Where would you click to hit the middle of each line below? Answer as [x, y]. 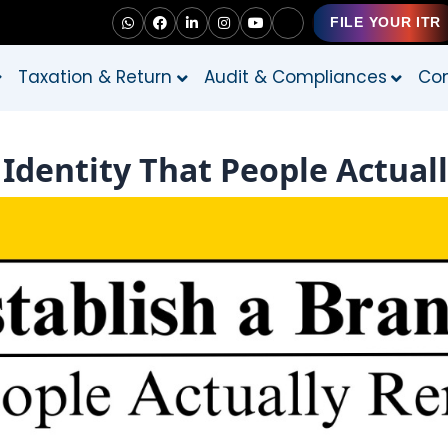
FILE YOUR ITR [386, 22]
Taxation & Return [95, 77]
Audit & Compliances [295, 77]
